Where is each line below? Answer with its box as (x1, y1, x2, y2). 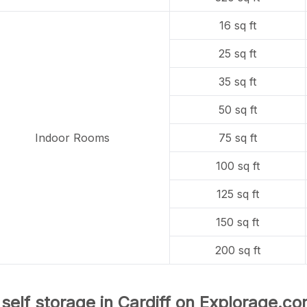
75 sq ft (218, 131, 257, 145)
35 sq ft (219, 75, 257, 88)
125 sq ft (216, 187, 259, 201)
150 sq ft (216, 215, 260, 229)
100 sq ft (215, 159, 260, 173)
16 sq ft (219, 19, 256, 32)
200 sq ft (214, 243, 260, 257)
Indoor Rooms (35, 131, 110, 145)
